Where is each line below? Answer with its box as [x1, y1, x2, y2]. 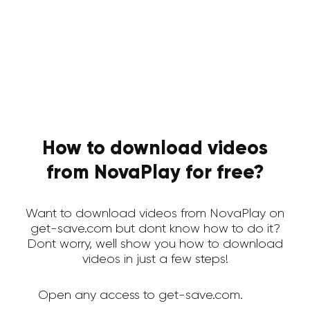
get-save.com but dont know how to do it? [30, 223, 280, 235]
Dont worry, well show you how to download [27, 238, 283, 250]
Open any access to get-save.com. [37, 289, 243, 302]
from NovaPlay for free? [46, 163, 264, 183]
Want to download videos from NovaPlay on [26, 208, 284, 220]
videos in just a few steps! [82, 253, 228, 266]
